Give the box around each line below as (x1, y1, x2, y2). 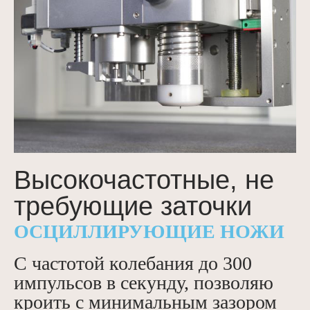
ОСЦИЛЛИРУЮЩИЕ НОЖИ (14, 220, 284, 242)
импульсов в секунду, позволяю (14, 271, 273, 293)
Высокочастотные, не (14, 165, 274, 194)
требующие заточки (14, 191, 252, 221)
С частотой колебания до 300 (14, 252, 252, 274)
